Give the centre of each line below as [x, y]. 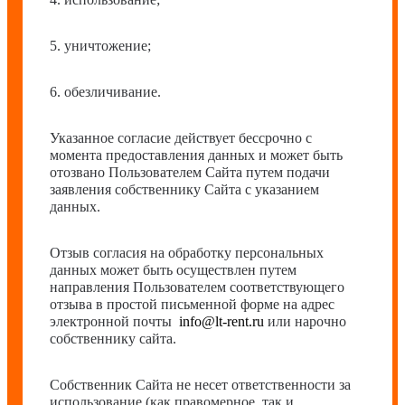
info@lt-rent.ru [221, 321]
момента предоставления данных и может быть [196, 155]
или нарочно [307, 321]
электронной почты [113, 321]
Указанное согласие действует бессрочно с [181, 138]
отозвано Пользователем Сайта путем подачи [190, 172]
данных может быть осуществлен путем [173, 270]
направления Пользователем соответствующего [197, 287]
